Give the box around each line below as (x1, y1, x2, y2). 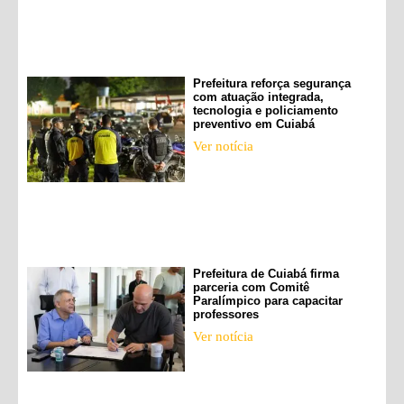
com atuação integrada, (192, 90, 324, 105)
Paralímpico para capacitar (192, 294, 343, 308)
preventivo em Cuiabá (192, 117, 315, 132)
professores (192, 308, 259, 321)
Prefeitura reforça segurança (192, 77, 351, 91)
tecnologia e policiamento (192, 104, 338, 118)
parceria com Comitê (192, 280, 309, 294)
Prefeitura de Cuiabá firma (192, 267, 339, 280)
